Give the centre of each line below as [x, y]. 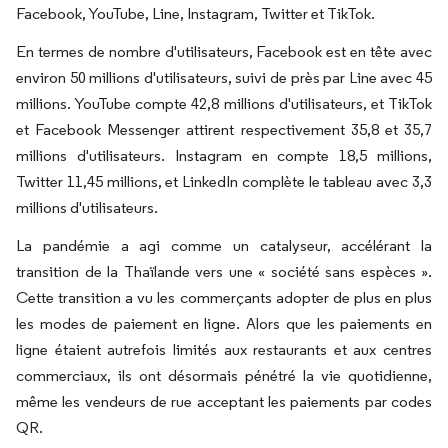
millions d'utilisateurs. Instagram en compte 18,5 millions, [224, 156]
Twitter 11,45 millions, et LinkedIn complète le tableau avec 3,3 [224, 182]
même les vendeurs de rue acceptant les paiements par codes [224, 402]
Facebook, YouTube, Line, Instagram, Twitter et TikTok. [195, 14]
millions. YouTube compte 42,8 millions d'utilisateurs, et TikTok [224, 104]
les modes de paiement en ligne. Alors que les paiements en [224, 324]
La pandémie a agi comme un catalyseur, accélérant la [224, 246]
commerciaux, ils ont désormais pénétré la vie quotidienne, [224, 376]
